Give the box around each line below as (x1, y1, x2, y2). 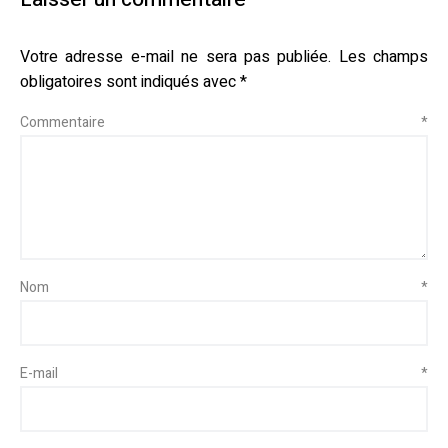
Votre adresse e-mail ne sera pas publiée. (20, 44, 332, 69)
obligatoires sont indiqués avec (20, 69, 240, 94)
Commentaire (20, 111, 421, 133)
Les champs (338, 44, 428, 69)
